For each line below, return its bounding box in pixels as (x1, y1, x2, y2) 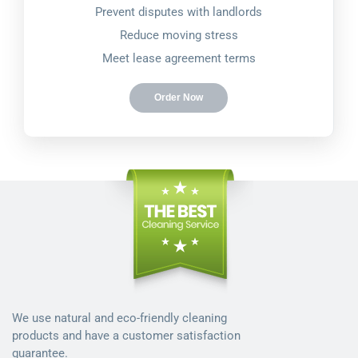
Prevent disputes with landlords (95, 5, 262, 20)
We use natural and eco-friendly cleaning (12, 311, 227, 326)
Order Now (154, 92, 203, 104)
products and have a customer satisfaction (12, 328, 241, 344)
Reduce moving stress (119, 28, 238, 43)
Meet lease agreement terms (101, 51, 256, 66)
